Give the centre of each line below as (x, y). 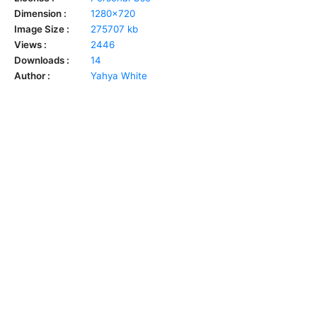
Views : (30, 44)
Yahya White (119, 75)
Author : (32, 75)
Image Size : (42, 29)
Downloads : (42, 60)
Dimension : (40, 13)
